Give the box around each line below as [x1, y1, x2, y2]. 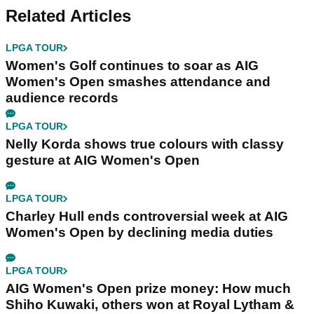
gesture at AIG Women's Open [6, 153, 200, 168]
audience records [6, 90, 118, 106]
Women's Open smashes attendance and [6, 74, 271, 90]
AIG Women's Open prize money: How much [6, 281, 291, 296]
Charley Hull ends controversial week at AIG [6, 209, 288, 224]
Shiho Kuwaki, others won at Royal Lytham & [6, 297, 294, 313]
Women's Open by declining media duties [6, 225, 273, 240]
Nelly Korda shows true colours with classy [6, 137, 284, 152]
